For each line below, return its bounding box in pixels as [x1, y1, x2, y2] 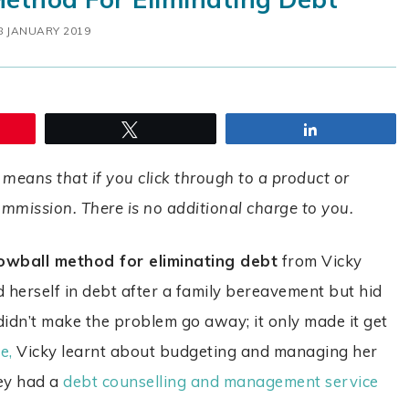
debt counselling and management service [63, 372, 379, 392]
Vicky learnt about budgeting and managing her [12, 341, 378, 362]
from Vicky [278, 251, 362, 271]
